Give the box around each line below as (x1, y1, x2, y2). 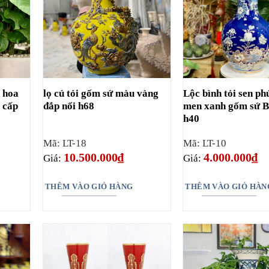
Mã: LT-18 (43, 138, 86, 150)
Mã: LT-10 (183, 138, 227, 150)
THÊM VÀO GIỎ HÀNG (44, 181, 133, 191)
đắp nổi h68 (43, 100, 94, 112)
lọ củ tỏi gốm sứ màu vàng (43, 88, 159, 100)
